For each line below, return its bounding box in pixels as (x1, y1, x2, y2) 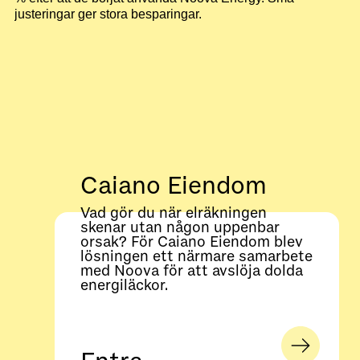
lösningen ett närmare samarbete (80, 247, 313, 266)
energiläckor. (80, 276, 168, 295)
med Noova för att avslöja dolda (80, 262, 303, 280)
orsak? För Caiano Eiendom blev (80, 233, 303, 252)
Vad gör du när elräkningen (80, 204, 267, 223)
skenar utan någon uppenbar (80, 219, 280, 237)
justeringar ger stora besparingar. (14, 7, 202, 22)
